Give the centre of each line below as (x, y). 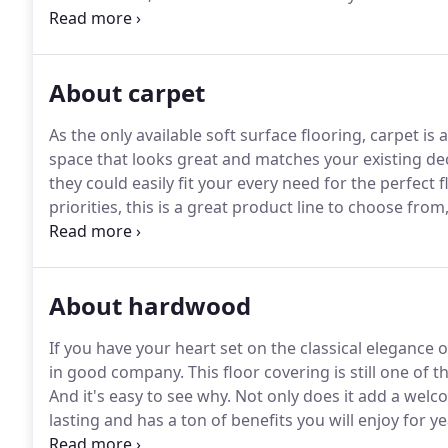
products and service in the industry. (187, 42)
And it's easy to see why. (140, 396)
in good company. (116, 372)
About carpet (127, 92)
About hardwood (150, 305)
